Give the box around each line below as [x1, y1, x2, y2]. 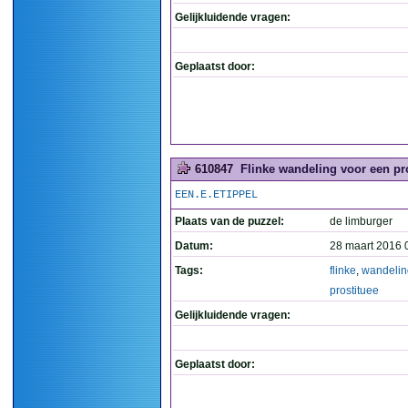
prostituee [330, 284, 379, 297]
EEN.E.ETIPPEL [175, 189, 258, 201]
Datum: [175, 240, 213, 252]
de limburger [330, 215, 393, 228]
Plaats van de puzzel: [175, 215, 284, 228]
